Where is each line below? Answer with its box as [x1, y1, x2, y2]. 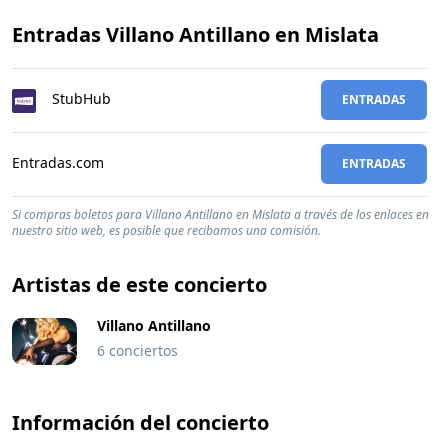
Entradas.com [12, 153, 104, 172]
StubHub [52, 89, 111, 108]
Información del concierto [12, 409, 269, 436]
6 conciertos [97, 341, 178, 360]
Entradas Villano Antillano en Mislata [12, 21, 379, 48]
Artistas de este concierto [12, 271, 267, 298]
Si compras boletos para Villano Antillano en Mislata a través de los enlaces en [12, 206, 429, 223]
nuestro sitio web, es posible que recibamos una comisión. [12, 222, 321, 239]
